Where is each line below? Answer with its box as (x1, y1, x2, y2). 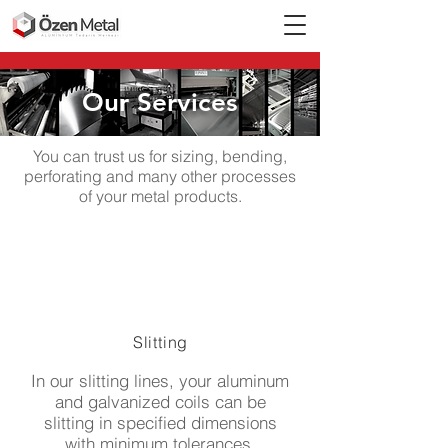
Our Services (82, 87, 238, 118)
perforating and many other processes (24, 166, 296, 186)
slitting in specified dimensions (43, 412, 277, 433)
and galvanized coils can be (54, 391, 266, 412)
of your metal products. (78, 186, 242, 206)
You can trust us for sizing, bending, (33, 146, 287, 166)
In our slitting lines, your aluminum (31, 370, 289, 391)
